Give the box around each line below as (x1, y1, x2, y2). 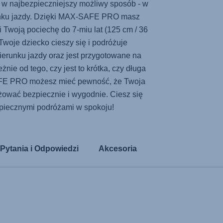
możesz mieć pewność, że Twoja (27, 77, 145, 86)
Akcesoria (99, 144, 137, 153)
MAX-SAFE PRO (58, 12, 119, 21)
